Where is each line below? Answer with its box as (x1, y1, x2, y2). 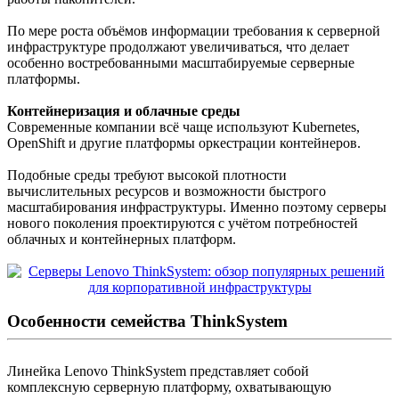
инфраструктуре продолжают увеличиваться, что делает (7, 39, 349, 55)
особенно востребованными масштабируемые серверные (7, 55, 354, 71)
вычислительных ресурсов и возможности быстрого (7, 183, 326, 199)
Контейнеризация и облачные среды (7, 103, 240, 119)
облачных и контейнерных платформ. (7, 232, 236, 248)
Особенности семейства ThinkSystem (7, 312, 288, 331)
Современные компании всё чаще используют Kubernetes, (7, 119, 360, 135)
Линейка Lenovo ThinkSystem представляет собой (7, 363, 309, 379)
